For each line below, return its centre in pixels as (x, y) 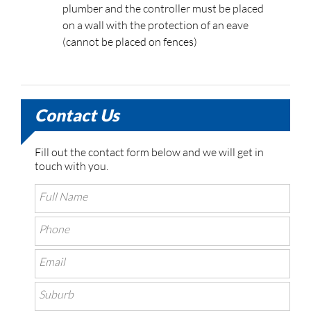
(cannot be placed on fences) (130, 41)
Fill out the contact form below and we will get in (149, 152)
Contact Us (77, 115)
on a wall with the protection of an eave (155, 25)
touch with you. (72, 166)
